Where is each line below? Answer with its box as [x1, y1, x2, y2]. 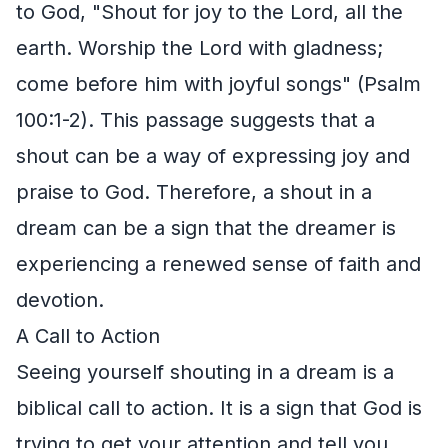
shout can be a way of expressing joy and [16, 143, 410, 168]
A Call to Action [16, 323, 160, 348]
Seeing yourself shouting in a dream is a [16, 359, 394, 384]
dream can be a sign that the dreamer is [16, 215, 396, 240]
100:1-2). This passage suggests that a [16, 107, 375, 132]
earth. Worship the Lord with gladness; [16, 35, 383, 60]
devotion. [16, 287, 104, 312]
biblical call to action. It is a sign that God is [16, 395, 422, 420]
